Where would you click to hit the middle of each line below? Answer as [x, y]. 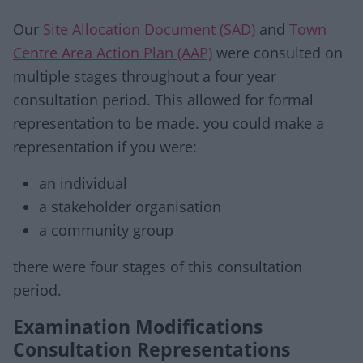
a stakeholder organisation [132, 207]
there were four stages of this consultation [158, 267]
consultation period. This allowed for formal [163, 100]
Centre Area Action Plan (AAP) [113, 53]
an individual [85, 183]
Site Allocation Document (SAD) [149, 29]
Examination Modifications [138, 327]
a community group [108, 230]
